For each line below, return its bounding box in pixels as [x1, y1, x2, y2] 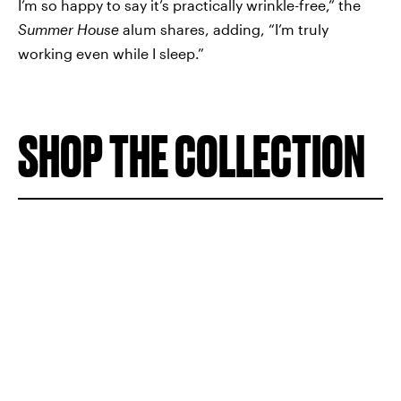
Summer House [18, 20, 119, 38]
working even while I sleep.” [18, 44, 204, 62]
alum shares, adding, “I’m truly [119, 20, 328, 38]
